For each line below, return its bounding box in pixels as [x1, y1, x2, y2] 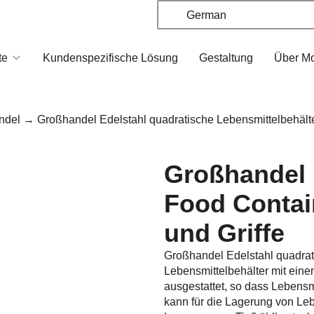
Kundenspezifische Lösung [43, 52, 178, 64]
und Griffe [164, 219, 285, 247]
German [183, 8, 226, 21]
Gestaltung [199, 52, 253, 64]
